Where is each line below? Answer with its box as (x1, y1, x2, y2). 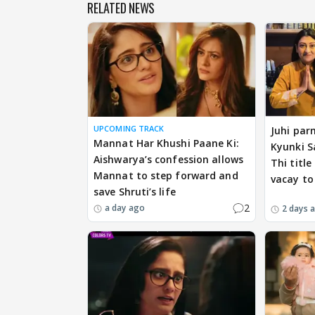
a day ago (105, 201, 145, 214)
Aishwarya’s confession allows (94, 153, 243, 167)
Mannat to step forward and (94, 169, 238, 183)
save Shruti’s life (94, 185, 176, 199)
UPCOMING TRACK (94, 123, 165, 134)
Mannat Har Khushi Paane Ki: (94, 136, 239, 150)
